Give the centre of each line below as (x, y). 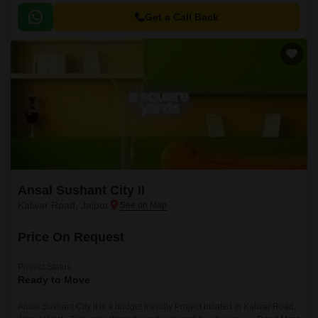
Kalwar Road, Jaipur (63, 205)
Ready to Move (54, 280)
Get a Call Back (182, 17)
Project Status (44, 267)
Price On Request (71, 237)
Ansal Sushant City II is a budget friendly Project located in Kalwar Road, (157, 307)
